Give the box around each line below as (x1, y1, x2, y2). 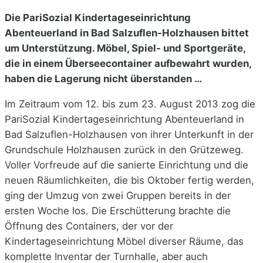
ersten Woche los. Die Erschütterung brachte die (5, 204, 231, 217)
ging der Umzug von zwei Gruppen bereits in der (5, 189, 231, 201)
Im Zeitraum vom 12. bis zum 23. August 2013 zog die (5, 97, 255, 110)
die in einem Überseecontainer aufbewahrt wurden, (5, 57, 251, 69)
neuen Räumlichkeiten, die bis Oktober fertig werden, (5, 174, 254, 186)
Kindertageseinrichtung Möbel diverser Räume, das (5, 235, 244, 247)
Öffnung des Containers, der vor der (5, 220, 173, 232)
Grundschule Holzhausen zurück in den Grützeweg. (5, 143, 244, 156)
